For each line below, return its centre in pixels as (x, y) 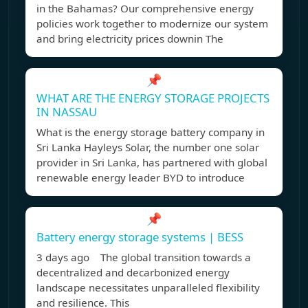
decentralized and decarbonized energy (133, 273)
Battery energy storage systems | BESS (140, 237)
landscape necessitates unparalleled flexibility (148, 288)
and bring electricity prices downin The (130, 39)
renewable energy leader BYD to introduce (141, 178)
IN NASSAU (67, 112)
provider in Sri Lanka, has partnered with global (152, 163)
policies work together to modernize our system (152, 24)
